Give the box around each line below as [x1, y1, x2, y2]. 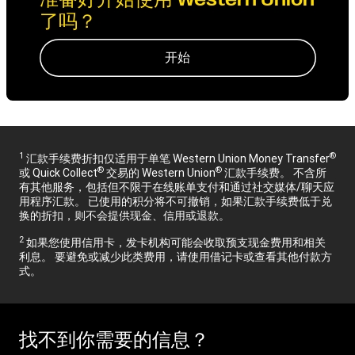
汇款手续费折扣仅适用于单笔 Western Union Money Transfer [24, 151, 330, 166]
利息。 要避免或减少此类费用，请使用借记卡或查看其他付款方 [19, 249, 332, 264]
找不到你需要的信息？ [19, 328, 209, 351]
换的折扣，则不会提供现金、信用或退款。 [19, 208, 230, 223]
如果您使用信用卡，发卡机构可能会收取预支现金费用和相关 [24, 235, 326, 250]
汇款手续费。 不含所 [222, 165, 326, 180]
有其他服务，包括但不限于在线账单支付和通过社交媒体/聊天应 [19, 179, 334, 194]
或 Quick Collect [19, 165, 97, 180]
